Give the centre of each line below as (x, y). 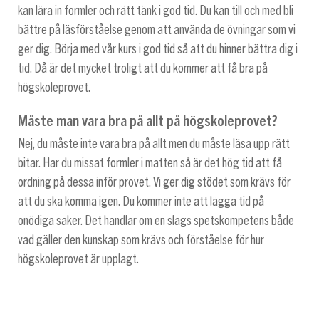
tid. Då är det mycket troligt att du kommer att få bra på (143, 68)
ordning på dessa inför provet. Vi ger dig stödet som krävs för (154, 183)
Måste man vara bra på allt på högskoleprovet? (148, 120)
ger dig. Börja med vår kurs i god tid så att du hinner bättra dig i (158, 49)
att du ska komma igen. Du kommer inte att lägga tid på (141, 202)
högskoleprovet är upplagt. (79, 260)
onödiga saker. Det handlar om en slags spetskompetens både (156, 221)
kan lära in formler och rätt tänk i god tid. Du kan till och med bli (156, 10)
